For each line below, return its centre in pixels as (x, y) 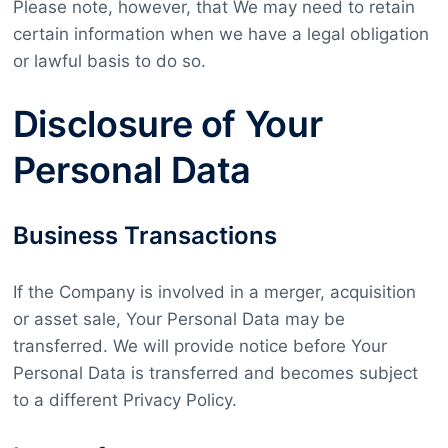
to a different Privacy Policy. (124, 399)
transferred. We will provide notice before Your (199, 345)
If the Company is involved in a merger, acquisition (214, 291)
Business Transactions (144, 235)
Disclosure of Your (167, 123)
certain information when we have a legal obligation (220, 33)
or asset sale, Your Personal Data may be (178, 318)
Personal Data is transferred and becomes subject (215, 372)
